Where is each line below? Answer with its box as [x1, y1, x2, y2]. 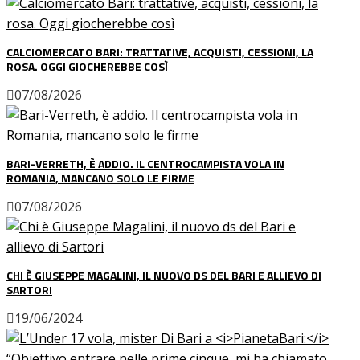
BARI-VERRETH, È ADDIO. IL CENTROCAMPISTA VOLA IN [6, 154, 284, 172]
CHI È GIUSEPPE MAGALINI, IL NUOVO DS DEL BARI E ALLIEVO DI [6, 266, 321, 284]
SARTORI [6, 280, 52, 298]
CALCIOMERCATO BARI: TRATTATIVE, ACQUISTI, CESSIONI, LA [6, 43, 313, 60]
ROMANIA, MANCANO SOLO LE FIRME [6, 169, 194, 186]
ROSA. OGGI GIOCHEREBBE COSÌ [6, 57, 168, 75]
